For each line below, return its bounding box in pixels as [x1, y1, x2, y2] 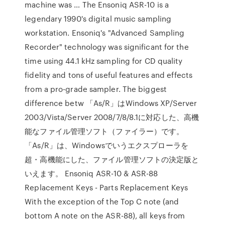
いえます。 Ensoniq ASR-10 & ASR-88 [25, 168, 158, 179]
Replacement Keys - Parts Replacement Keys [25, 182, 188, 193]
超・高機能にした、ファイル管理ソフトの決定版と [25, 154, 199, 165]
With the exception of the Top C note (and [25, 196, 179, 207]
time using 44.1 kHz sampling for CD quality [25, 55, 183, 66]
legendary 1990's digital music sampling [25, 13, 172, 24]
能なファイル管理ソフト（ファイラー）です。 [25, 126, 184, 137]
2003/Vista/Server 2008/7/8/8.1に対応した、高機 [25, 111, 199, 123]
